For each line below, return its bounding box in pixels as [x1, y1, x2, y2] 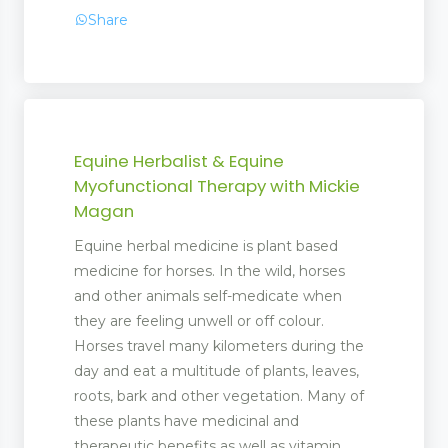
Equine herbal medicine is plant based [74, 236, 338, 255]
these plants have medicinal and [74, 411, 299, 430]
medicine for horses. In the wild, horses [74, 261, 345, 280]
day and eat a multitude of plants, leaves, [74, 361, 359, 380]
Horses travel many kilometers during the [74, 336, 364, 355]
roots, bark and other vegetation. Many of [74, 386, 364, 405]
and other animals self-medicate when [74, 286, 342, 305]
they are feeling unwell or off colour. [74, 311, 324, 330]
